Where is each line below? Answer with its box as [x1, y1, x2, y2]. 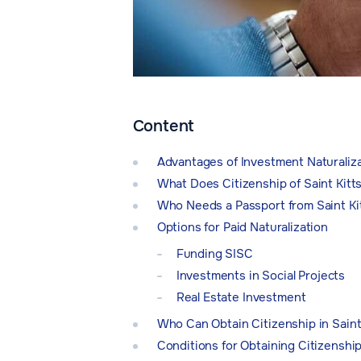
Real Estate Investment [176, 289, 306, 306]
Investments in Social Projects [176, 268, 346, 284]
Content [132, 116, 195, 137]
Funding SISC [176, 246, 253, 263]
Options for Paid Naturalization [156, 219, 329, 236]
